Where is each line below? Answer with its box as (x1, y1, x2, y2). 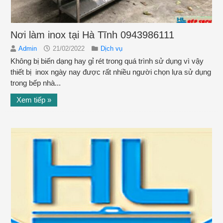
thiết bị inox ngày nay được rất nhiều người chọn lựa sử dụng (10, 67, 211, 76)
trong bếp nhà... (10, 78, 61, 87)
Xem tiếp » (16, 95, 51, 104)
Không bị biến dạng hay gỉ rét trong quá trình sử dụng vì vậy (10, 56, 204, 65)
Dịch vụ (101, 44, 122, 52)
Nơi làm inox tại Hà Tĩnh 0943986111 (10, 29, 174, 40)
